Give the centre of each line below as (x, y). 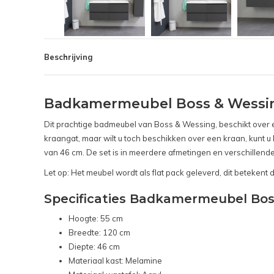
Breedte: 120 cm (99, 233)
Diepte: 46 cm (94, 247)
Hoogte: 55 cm (96, 219)
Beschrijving (68, 57)
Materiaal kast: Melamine (115, 261)
